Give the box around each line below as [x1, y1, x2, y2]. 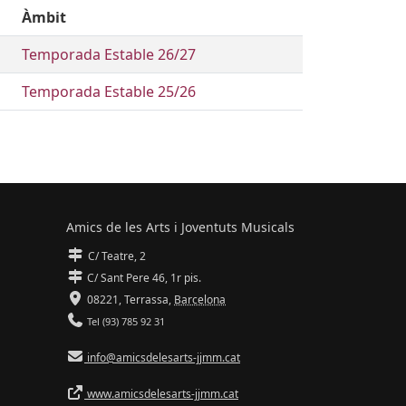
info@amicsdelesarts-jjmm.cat [84, 350, 240, 365]
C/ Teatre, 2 [88, 248, 149, 264]
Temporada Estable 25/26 [22, 82, 196, 101]
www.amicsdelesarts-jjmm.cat [84, 386, 238, 401]
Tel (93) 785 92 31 [84, 314, 165, 328]
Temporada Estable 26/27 [22, 44, 196, 64]
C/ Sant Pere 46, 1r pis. [84, 270, 201, 285]
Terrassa [124, 292, 169, 307]
